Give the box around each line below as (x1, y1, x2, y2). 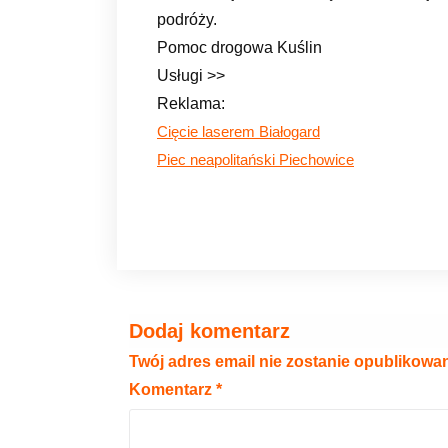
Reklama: (157, 94, 225, 112)
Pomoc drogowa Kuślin (157, 38, 322, 56)
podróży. (157, 10, 217, 28)
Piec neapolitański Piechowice (157, 151, 354, 168)
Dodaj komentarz (129, 319, 290, 342)
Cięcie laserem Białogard (157, 123, 320, 140)
